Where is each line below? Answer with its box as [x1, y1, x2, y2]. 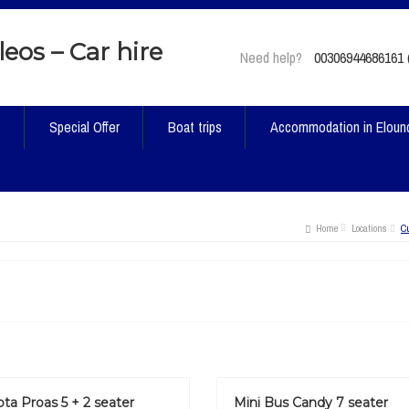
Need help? [240, 47, 302, 68]
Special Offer [49, 117, 120, 137]
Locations [351, 222, 387, 236]
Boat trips [168, 117, 222, 137]
